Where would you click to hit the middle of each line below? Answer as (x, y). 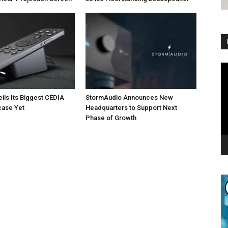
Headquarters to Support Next (131, 107)
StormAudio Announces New (129, 97)
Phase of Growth (111, 118)
